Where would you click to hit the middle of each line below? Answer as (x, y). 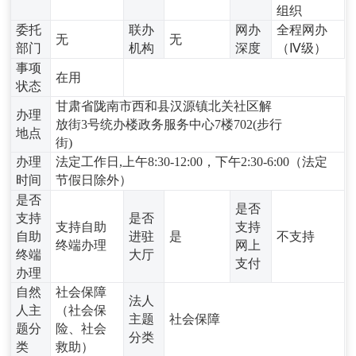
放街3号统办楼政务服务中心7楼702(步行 (169, 124)
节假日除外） (94, 180)
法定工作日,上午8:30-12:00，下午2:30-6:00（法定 (192, 161)
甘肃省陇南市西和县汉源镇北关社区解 (164, 106)
